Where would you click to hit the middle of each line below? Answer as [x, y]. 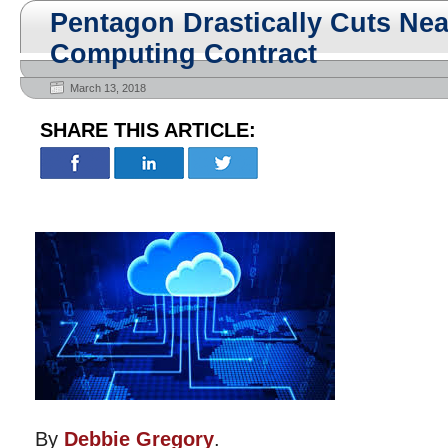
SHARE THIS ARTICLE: [148, 130]
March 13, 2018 [108, 88]
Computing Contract [183, 54]
